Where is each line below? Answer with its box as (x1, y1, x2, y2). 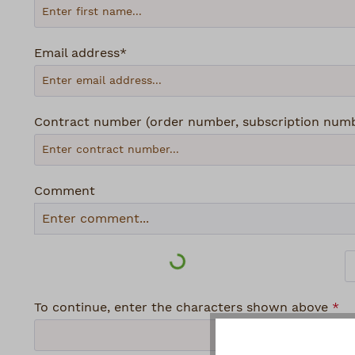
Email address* (34, 44, 127, 61)
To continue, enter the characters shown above (34, 299, 332, 315)
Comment (34, 182, 95, 199)
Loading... (170, 256, 231, 273)
